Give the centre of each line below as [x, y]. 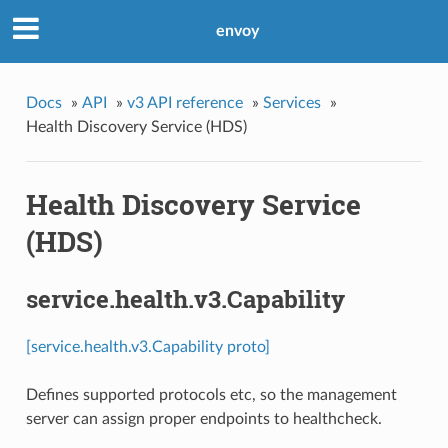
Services [291, 102]
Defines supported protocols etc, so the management [211, 394]
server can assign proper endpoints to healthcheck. [203, 418]
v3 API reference [184, 102]
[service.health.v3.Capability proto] [147, 346]
